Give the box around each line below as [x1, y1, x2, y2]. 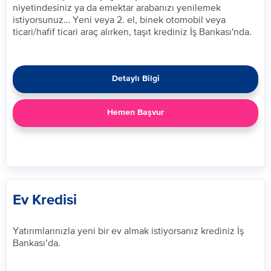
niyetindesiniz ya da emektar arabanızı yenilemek [13, 2, 221, 13]
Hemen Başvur [107, 108, 164, 117]
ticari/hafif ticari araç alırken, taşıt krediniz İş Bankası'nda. [13, 26, 252, 37]
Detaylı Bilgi [111, 74, 160, 83]
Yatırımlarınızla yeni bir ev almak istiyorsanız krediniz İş [13, 225, 244, 236]
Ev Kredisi [13, 193, 77, 207]
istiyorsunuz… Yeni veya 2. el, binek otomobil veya [13, 14, 226, 25]
